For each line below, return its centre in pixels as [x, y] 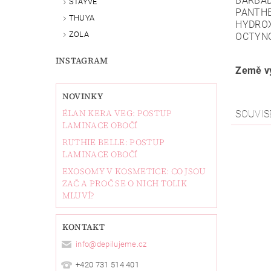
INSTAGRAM [82, 60]
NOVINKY [83, 96]
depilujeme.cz [122, 244]
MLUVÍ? [78, 195]
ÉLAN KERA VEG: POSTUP [117, 113]
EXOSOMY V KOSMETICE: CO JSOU [134, 171]
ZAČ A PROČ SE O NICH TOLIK [125, 183]
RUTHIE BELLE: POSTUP [113, 142]
